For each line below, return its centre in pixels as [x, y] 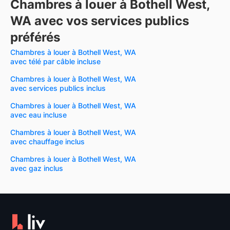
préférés [35, 37]
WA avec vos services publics [100, 21]
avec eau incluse [39, 115]
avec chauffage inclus [47, 142]
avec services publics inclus [58, 88]
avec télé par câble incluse [55, 62]
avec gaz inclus [37, 168]
